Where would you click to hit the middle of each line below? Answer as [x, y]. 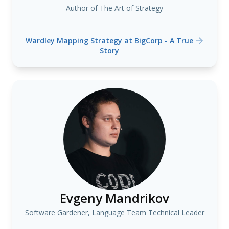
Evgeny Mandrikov [114, 198]
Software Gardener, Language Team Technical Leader [114, 212]
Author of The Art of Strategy [114, 8]
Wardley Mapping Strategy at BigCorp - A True [109, 41]
